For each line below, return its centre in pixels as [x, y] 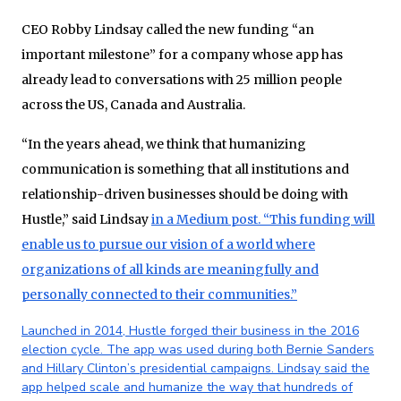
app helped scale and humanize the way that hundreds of [187, 387]
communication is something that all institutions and [185, 169]
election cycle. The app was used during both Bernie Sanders [198, 349]
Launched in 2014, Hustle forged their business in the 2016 [190, 330]
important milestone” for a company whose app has [182, 54]
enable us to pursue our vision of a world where [168, 244]
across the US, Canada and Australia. [133, 104]
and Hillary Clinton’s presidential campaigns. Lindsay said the [196, 368]
